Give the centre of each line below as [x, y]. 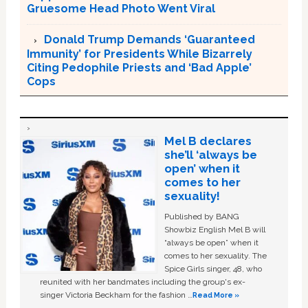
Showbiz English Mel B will [214, 229]
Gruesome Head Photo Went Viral [121, 8]
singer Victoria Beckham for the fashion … [117, 295]
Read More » [216, 295]
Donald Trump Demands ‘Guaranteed [149, 39]
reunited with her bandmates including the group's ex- [143, 282]
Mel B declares [208, 141]
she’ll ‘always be [210, 154]
